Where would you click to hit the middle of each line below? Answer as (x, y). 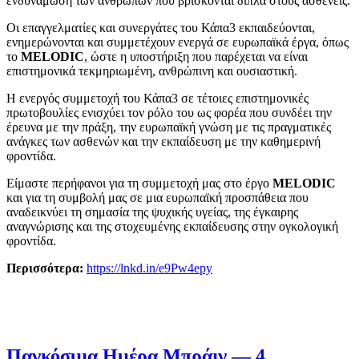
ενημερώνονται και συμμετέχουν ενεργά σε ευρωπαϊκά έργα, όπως (177, 42)
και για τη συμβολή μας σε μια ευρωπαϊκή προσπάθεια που (157, 197)
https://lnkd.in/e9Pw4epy (149, 268)
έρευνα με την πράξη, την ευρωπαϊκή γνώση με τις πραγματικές (169, 127)
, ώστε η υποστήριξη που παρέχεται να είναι (196, 56)
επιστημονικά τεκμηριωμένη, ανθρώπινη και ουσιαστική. (152, 71)
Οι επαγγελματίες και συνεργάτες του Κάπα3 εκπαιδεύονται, (161, 27)
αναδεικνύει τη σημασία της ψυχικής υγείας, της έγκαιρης (152, 212)
